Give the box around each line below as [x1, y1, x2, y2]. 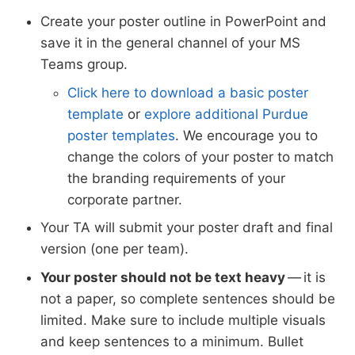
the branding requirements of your [67, 170, 285, 186]
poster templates [67, 127, 175, 143]
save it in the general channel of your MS [40, 35, 300, 52]
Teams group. [40, 56, 128, 73]
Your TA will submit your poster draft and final [40, 219, 333, 236]
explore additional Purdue [144, 105, 308, 122]
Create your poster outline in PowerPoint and [40, 13, 326, 30]
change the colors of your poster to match [67, 148, 334, 165]
